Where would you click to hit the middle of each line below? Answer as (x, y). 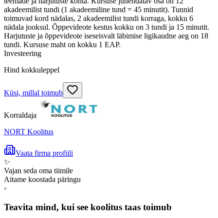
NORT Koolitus (29, 131)
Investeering (23, 53)
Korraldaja (20, 115)
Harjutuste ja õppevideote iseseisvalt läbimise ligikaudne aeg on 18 (106, 36)
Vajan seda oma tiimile (38, 170)
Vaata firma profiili (44, 153)
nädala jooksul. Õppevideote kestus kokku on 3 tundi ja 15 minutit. (107, 27)
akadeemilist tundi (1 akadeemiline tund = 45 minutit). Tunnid (99, 9)
